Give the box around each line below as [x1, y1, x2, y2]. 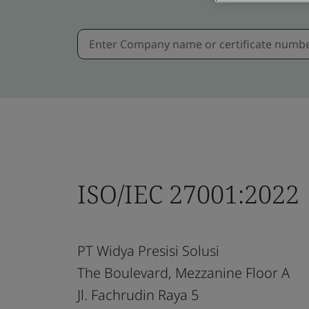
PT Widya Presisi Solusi [77, 241, 219, 260]
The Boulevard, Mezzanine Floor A [77, 263, 290, 282]
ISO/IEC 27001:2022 [77, 177, 299, 211]
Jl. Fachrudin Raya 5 [77, 285, 199, 304]
